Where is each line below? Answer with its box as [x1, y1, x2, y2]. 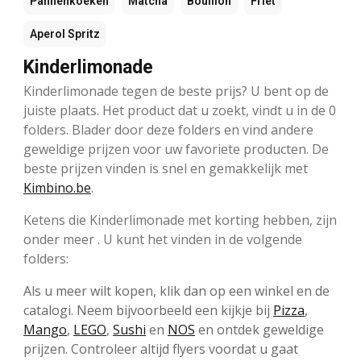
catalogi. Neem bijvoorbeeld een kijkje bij [23, 301, 273, 319]
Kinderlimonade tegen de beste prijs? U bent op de [23, 81, 329, 100]
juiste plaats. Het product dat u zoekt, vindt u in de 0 [23, 101, 336, 119]
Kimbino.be [23, 178, 91, 197]
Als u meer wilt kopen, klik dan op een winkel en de [23, 281, 330, 300]
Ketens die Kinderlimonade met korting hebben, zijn [23, 210, 337, 229]
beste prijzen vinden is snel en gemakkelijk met [23, 159, 308, 177]
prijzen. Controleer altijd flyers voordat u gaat [23, 339, 298, 358]
